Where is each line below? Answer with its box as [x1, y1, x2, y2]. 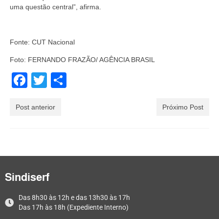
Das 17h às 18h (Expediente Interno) [18, 203, 129, 211]
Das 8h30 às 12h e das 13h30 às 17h [18, 193, 130, 201]
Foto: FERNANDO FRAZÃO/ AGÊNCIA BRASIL [10, 55, 155, 64]
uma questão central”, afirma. [10, 2, 101, 11]
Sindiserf [5, 171, 49, 183]
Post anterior [16, 103, 55, 111]
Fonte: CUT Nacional [10, 38, 75, 46]
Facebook [27, 71, 97, 89]
